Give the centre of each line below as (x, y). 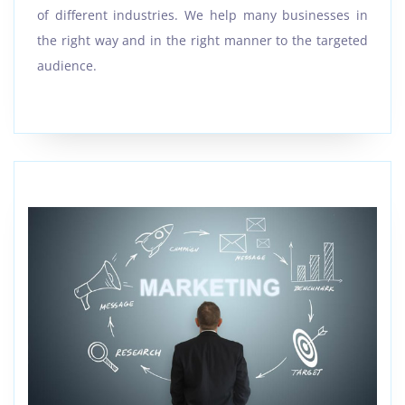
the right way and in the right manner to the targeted (202, 41)
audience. (67, 66)
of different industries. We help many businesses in (202, 15)
